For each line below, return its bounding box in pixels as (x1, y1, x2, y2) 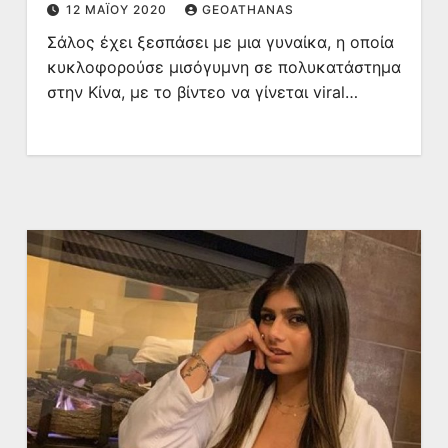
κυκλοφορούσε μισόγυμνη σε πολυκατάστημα (46, 57, 401, 77)
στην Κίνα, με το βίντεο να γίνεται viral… (46, 82, 358, 102)
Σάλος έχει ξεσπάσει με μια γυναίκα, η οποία (46, 32, 394, 52)
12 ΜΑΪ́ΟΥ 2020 (65, 2, 171, 17)
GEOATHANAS (201, 2, 294, 17)
